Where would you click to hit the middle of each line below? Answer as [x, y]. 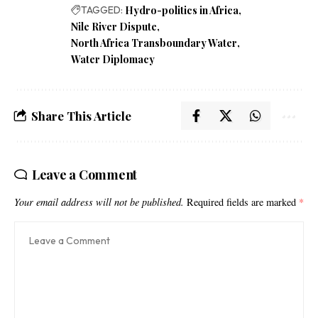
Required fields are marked [243, 202]
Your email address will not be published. [99, 202]
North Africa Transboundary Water [154, 43]
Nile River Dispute [114, 27]
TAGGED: [102, 10]
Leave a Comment [84, 175]
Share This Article [81, 116]
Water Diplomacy [113, 60]
